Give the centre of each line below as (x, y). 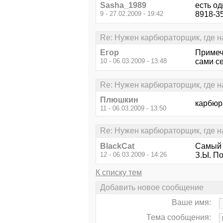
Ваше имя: (191, 202)
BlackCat (117, 146)
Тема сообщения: (179, 217)
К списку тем (119, 172)
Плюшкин (119, 100)
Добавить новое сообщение (152, 187)
